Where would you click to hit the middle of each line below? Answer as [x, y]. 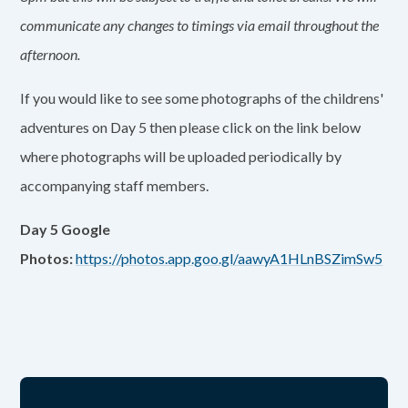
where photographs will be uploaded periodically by [181, 156]
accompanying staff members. [115, 185]
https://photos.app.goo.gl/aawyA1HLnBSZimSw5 [229, 258]
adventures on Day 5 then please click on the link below [191, 127]
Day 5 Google [66, 229]
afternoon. [52, 54]
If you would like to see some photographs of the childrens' [202, 98]
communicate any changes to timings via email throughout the [200, 25]
